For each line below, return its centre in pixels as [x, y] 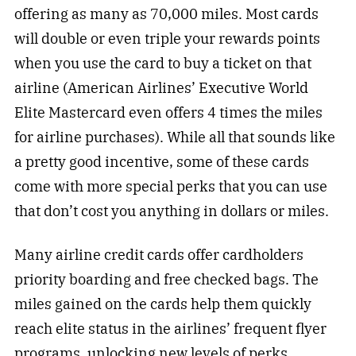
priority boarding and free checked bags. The [166, 280]
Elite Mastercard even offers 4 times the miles [168, 113]
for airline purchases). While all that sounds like [174, 137]
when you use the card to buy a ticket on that [163, 64]
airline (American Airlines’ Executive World [161, 88]
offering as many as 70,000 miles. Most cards [166, 14]
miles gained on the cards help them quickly [163, 304]
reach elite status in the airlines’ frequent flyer [170, 329]
